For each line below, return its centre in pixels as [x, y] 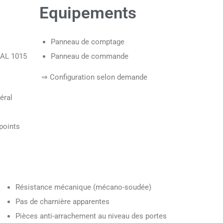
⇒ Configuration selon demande [93, 77]
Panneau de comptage [87, 42]
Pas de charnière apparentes [63, 202]
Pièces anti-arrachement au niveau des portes [91, 216]
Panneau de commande [89, 56]
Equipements [88, 13]
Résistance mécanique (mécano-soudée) [84, 187]
